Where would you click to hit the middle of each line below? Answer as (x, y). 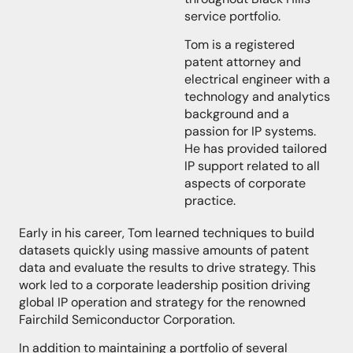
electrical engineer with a (257, 80)
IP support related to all (252, 166)
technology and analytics (257, 97)
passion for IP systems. (250, 132)
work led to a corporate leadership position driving (165, 284)
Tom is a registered (240, 45)
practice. (210, 201)
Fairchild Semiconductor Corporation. (128, 319)
